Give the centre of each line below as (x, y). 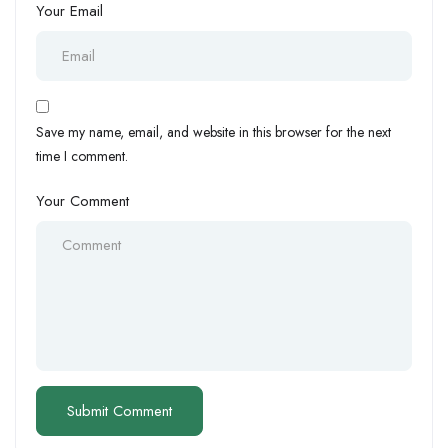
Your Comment (82, 201)
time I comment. (82, 156)
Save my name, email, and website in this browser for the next (213, 132)
